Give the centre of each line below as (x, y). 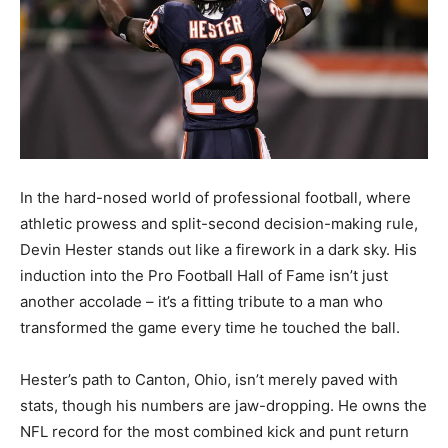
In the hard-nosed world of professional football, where (215, 198)
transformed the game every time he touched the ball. (210, 328)
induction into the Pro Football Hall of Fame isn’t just (204, 276)
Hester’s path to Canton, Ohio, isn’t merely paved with (209, 380)
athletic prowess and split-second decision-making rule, (219, 224)
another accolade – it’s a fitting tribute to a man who (201, 302)
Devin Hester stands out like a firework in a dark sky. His (218, 250)
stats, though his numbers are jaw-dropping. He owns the (223, 406)
